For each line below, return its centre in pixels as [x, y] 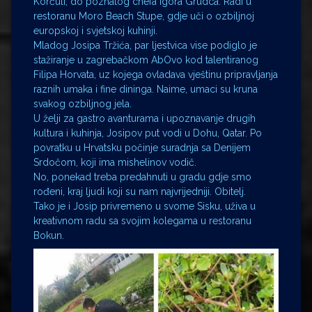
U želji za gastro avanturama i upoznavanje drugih [145, 119]
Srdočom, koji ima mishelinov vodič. [115, 163]
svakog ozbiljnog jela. [83, 104]
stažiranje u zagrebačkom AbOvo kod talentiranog [146, 60]
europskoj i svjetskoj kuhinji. [95, 31]
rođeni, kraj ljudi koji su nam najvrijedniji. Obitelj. [140, 192]
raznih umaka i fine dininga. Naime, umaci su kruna [146, 89]
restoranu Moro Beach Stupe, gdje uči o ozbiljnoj [144, 16]
